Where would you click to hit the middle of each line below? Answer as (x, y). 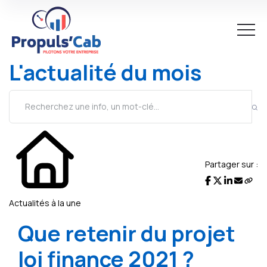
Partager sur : (232, 164)
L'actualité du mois (105, 72)
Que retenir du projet (127, 233)
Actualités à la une (45, 203)
